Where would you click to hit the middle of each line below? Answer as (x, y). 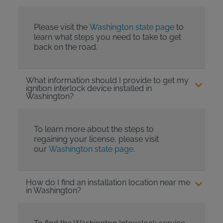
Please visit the (61, 27)
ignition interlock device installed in (89, 89)
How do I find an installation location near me (108, 183)
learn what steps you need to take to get (107, 37)
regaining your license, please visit (96, 139)
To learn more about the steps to (94, 129)
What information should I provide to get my (107, 81)
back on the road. (65, 47)
